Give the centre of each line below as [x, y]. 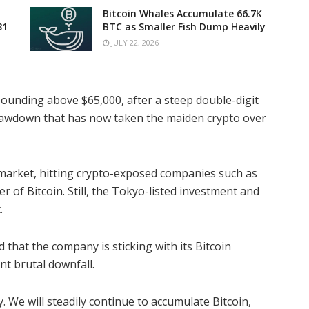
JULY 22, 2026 [134, 42]
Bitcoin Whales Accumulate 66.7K [182, 13]
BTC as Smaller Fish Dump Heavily [184, 26]
